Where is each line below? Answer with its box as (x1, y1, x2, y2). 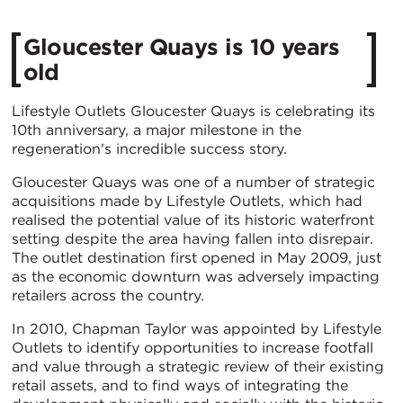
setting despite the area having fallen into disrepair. (12, 229, 373, 247)
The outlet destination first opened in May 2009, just (12, 248, 381, 266)
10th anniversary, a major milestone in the (12, 121, 301, 139)
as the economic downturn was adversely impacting (12, 267, 380, 285)
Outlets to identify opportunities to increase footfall (12, 338, 373, 356)
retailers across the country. (12, 286, 204, 304)
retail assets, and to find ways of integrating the (12, 376, 348, 394)
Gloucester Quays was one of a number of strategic (12, 173, 375, 191)
